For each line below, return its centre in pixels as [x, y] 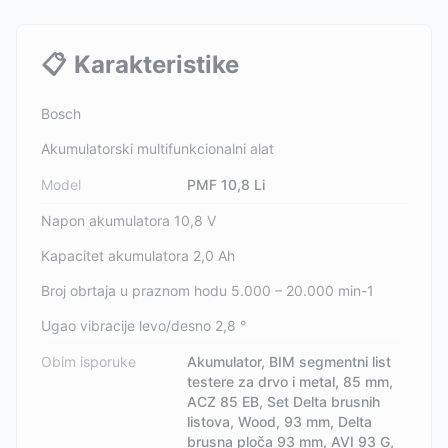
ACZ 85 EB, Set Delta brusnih [284, 401]
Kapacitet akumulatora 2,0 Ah [138, 255]
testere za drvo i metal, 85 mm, [290, 381]
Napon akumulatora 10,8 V [128, 220]
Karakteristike [156, 64]
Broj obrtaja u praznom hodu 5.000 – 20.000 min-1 [207, 290]
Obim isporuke [88, 361]
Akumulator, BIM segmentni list [289, 361]
